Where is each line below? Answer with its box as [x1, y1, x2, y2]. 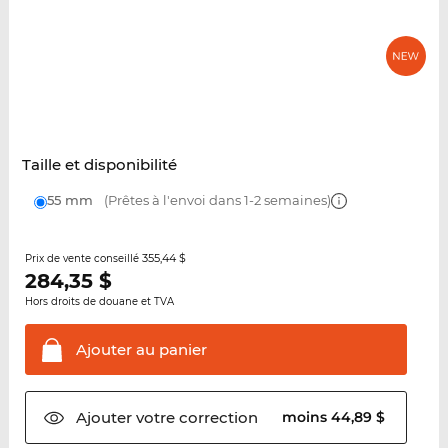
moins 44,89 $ [282, 408, 390, 427]
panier [154, 340, 207, 360]
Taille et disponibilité [21, 155, 177, 175]
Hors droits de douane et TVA [24, 295, 174, 309]
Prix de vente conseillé [24, 252, 142, 266]
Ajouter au [75, 340, 155, 360]
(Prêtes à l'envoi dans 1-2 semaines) [100, 192, 331, 209]
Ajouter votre [75, 408, 175, 428]
